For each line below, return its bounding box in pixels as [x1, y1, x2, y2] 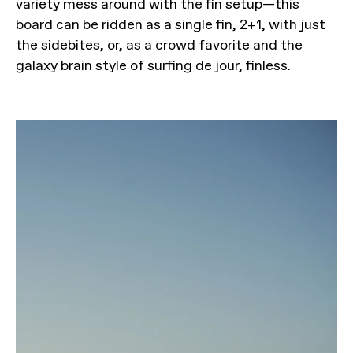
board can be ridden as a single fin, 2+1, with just [16, 15, 325, 33]
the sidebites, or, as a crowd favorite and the [16, 35, 303, 54]
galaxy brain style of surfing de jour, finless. [16, 56, 291, 74]
